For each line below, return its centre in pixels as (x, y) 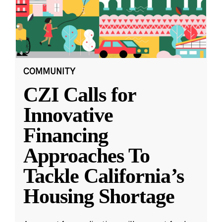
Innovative (68, 115)
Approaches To (86, 156)
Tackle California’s (103, 176)
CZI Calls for (80, 95)
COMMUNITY (49, 71)
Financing (66, 136)
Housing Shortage (99, 196)
